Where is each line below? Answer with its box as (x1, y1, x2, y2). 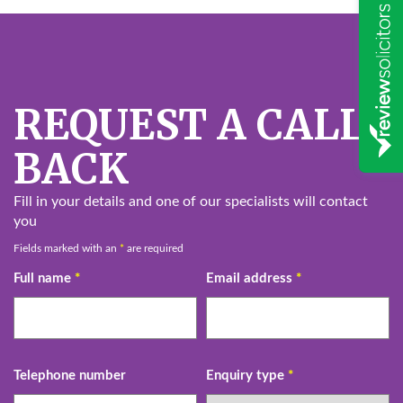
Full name (13, 271, 75, 285)
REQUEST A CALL (13, 100, 365, 150)
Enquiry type (206, 368, 289, 382)
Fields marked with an (13, 242, 120, 254)
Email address (206, 271, 297, 285)
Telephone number (13, 368, 126, 382)
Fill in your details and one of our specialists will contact (13, 194, 368, 209)
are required (124, 242, 184, 254)
